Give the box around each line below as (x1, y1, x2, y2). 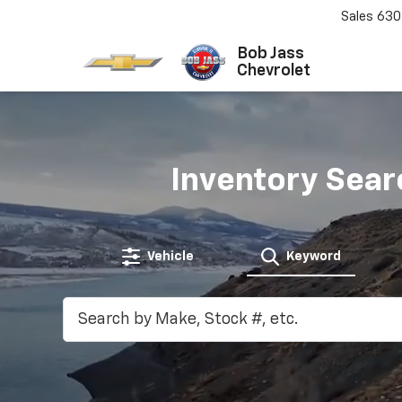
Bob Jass (236, 45, 304, 62)
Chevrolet (236, 62, 310, 79)
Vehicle (146, 250, 194, 264)
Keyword (285, 250, 341, 264)
